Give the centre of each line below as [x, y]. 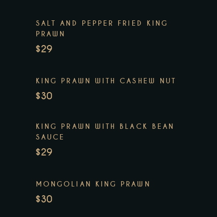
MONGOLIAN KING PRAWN [93, 184]
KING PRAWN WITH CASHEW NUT [106, 81]
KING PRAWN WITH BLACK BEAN [105, 127]
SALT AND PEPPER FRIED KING [102, 23]
